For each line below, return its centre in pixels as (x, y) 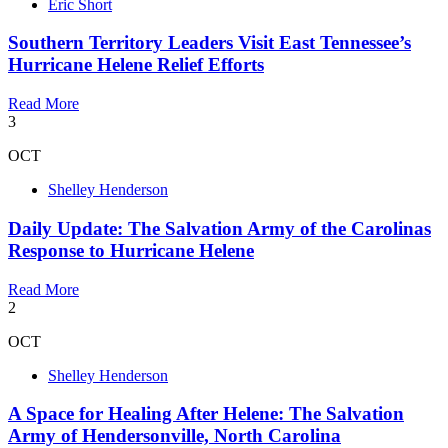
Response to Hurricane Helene (131, 250)
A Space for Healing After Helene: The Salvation (206, 414)
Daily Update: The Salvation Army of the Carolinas (219, 228)
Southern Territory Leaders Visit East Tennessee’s (209, 43)
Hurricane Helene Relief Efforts (136, 65)
